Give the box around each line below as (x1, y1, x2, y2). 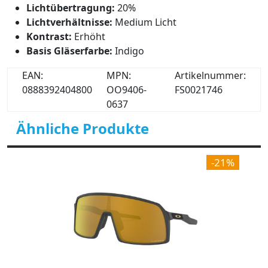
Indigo (115, 44, 144, 57)
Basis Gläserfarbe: (26, 44, 115, 57)
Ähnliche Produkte (16, 118, 149, 138)
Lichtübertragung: (26, 1, 117, 14)
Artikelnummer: (175, 69, 246, 82)
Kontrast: (26, 30, 74, 43)
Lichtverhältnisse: (26, 16, 115, 29)
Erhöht (74, 30, 105, 43)
